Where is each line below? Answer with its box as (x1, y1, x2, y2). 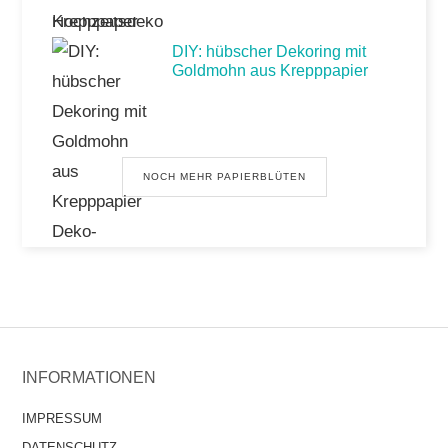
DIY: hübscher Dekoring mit (172, 43, 367, 60)
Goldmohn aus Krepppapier (172, 62, 369, 79)
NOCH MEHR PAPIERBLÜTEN (142, 171, 306, 182)
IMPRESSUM (22, 411, 103, 426)
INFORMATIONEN (22, 369, 157, 386)
